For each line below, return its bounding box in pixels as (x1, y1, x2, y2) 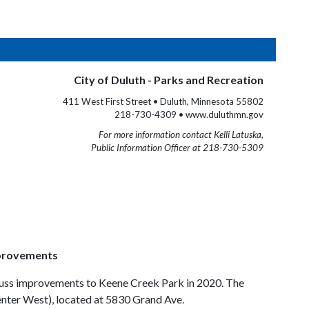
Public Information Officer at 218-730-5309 (91, 142, 263, 153)
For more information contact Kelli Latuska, (99, 129, 263, 140)
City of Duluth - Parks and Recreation (74, 73, 263, 86)
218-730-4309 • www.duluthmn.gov (114, 109, 263, 120)
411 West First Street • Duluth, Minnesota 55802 (63, 96, 263, 107)
